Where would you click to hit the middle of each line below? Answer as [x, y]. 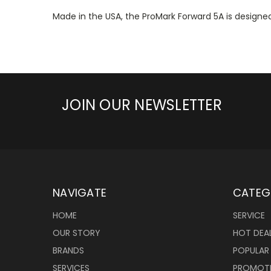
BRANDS [68, 250]
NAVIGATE [80, 192]
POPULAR [251, 250]
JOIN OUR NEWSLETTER [142, 105]
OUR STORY [77, 233]
